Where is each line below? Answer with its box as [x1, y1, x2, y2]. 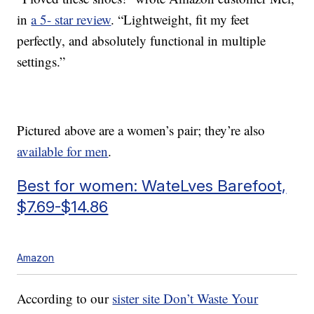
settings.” [17, 52, 66, 70]
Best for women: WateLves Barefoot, [17, 175, 287, 195]
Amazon [17, 251, 55, 264]
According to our [17, 289, 113, 307]
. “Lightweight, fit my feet [111, 10, 250, 28]
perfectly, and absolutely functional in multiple [17, 31, 266, 49]
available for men [17, 142, 109, 160]
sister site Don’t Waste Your [112, 289, 259, 307]
